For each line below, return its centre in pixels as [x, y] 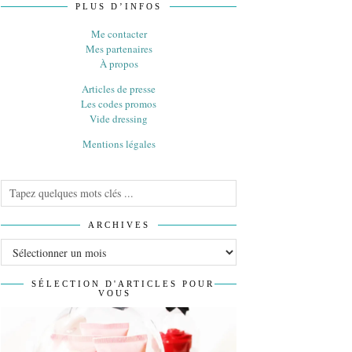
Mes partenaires [119, 48]
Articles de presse [119, 88]
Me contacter [119, 33]
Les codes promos [119, 103]
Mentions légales [119, 143]
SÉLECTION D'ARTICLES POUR [123, 283]
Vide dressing [119, 118]
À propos [119, 63]
